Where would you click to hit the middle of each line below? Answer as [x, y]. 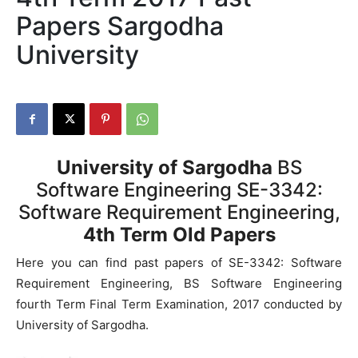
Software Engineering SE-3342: [179, 190]
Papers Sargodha [120, 26]
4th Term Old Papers [179, 235]
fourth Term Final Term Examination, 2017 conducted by [179, 304]
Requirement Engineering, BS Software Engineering [179, 283]
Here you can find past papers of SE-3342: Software [179, 263]
